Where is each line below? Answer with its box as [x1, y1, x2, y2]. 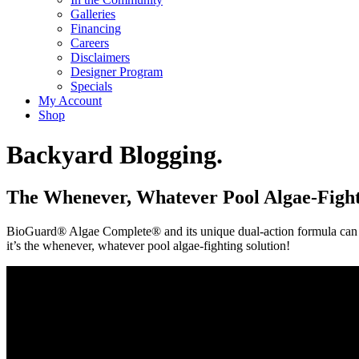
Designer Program [71, 65, 163, 79]
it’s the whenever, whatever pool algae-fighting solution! [6, 239, 290, 253]
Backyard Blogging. [6, 139, 223, 169]
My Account [38, 94, 102, 108]
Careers [71, 36, 109, 50]
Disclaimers [71, 50, 130, 65]
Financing [71, 22, 121, 36]
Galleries [71, 7, 115, 22]
